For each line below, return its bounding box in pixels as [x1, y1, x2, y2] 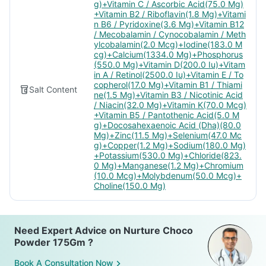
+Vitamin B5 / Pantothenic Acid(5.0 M [94, 110, 239, 120]
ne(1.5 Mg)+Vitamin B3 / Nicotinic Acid [94, 90, 243, 100]
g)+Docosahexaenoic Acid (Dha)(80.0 [94, 120, 241, 130]
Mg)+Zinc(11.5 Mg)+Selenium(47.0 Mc [94, 130, 242, 140]
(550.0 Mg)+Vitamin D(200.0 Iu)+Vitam [94, 59, 245, 69]
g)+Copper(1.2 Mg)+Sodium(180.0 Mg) [94, 140, 246, 150]
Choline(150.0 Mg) [94, 180, 166, 191]
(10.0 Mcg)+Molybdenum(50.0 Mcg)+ [94, 170, 242, 180]
